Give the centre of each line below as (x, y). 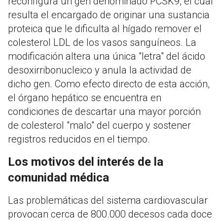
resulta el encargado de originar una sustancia (109, 15)
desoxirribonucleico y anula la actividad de (100, 70)
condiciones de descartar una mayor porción (104, 112)
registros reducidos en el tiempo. (79, 139)
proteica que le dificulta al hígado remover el (105, 29)
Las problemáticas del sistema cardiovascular (108, 201)
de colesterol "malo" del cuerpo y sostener (99, 126)
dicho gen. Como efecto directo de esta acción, (109, 84)
